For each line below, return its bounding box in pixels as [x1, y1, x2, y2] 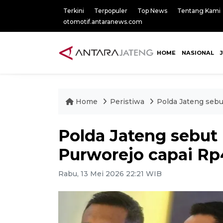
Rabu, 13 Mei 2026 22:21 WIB [58, 169, 162, 178]
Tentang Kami [177, 7, 221, 14]
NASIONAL [181, 49, 214, 56]
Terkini [63, 7, 84, 14]
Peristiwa [110, 97, 146, 106]
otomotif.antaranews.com [63, 18, 142, 25]
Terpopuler [94, 7, 127, 14]
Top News [137, 7, 167, 14]
